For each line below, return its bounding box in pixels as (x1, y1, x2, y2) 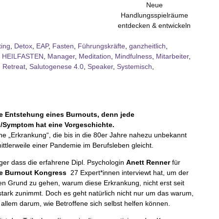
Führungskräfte (78, 42, 125, 50)
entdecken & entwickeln (118, 21, 191, 29)
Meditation (79, 52, 111, 60)
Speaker (88, 62, 113, 70)
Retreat (2, 62, 25, 70)
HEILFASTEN (2, 52, 44, 60)
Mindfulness (115, 52, 152, 60)
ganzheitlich (129, 42, 166, 50)
